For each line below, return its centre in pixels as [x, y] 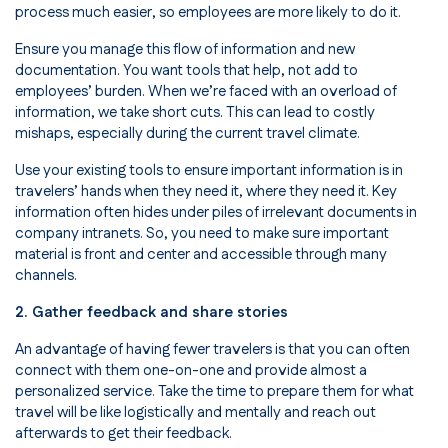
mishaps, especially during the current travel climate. [187, 134]
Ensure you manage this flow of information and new [185, 50]
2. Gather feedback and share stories [151, 313]
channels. [46, 276]
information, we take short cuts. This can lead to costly [195, 113]
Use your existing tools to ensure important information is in [209, 171]
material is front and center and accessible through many [201, 255]
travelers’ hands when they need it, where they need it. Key [206, 192]
